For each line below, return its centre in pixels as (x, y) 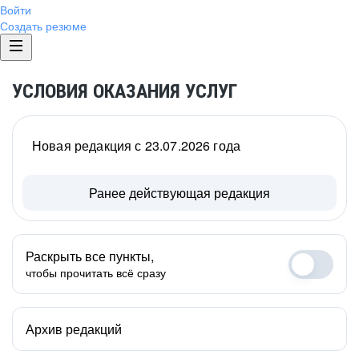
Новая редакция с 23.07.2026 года (137, 145)
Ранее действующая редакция (179, 193)
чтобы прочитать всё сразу (96, 272)
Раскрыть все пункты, (90, 256)
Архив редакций (74, 329)
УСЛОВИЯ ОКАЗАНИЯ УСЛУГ (125, 91)
